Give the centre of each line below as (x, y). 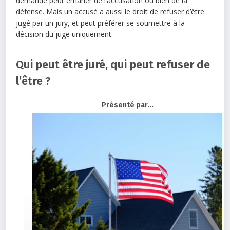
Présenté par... (127, 105)
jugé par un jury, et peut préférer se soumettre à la (101, 23)
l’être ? (34, 81)
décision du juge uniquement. (65, 34)
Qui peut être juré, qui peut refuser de (113, 64)
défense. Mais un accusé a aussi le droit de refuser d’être (110, 11)
